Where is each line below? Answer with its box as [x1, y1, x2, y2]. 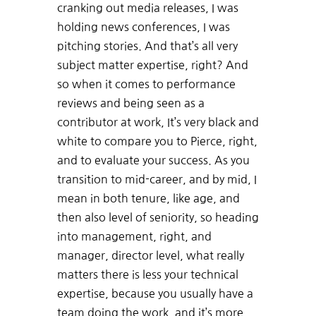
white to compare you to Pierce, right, [56, 135, 257, 147]
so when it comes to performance [56, 78, 236, 90]
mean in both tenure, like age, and [56, 193, 240, 205]
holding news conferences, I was [56, 21, 230, 33]
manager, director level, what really [56, 250, 244, 262]
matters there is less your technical [56, 269, 238, 281]
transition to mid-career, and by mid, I [56, 174, 257, 186]
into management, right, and [56, 231, 212, 243]
